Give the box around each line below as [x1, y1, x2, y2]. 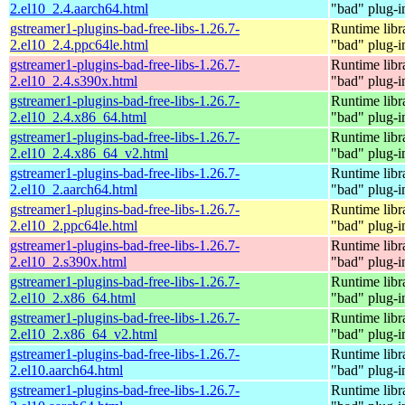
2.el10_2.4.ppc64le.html [10, 36, 148, 52]
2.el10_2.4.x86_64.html [10, 108, 146, 125]
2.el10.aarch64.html [10, 362, 123, 378]
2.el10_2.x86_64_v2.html [10, 325, 157, 342]
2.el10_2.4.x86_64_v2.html [10, 145, 168, 161]
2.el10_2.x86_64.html [10, 289, 136, 306]
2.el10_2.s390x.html [10, 253, 127, 269]
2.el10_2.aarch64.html [10, 181, 137, 197]
